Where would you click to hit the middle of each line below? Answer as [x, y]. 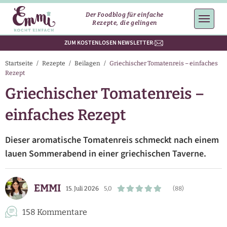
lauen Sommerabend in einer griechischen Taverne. [106, 154]
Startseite [19, 63]
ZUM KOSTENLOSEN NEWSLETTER [108, 43]
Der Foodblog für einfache [125, 15]
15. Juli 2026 [82, 188]
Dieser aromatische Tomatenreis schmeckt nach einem [112, 140]
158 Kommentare [55, 212]
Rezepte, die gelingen [125, 23]
